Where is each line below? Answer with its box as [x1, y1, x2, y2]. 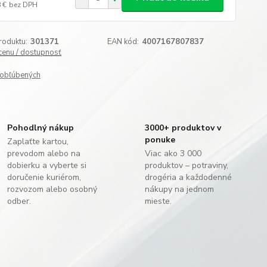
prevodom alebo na [7, 148, 81, 159]
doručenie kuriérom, [7, 172, 82, 183]
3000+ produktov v [144, 122, 221, 133]
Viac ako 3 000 [144, 148, 201, 159]
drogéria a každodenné [144, 172, 232, 183]
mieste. [144, 195, 172, 207]
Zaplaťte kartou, [7, 136, 69, 147]
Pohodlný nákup [7, 122, 74, 133]
